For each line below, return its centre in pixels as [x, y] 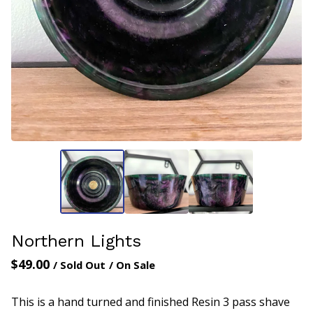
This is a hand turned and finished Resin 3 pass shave [151, 302]
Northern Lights [76, 241]
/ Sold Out [79, 265]
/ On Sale [132, 265]
